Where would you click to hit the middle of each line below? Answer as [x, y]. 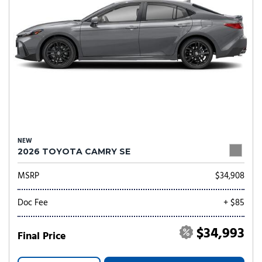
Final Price [42, 237]
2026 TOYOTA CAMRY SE [74, 151]
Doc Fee [33, 203]
